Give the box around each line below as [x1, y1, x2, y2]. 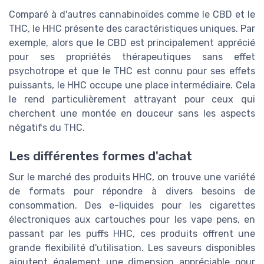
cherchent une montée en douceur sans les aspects [9, 107, 255, 119]
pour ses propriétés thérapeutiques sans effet [9, 51, 255, 62]
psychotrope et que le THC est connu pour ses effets [9, 65, 255, 77]
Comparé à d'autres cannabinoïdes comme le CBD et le [9, 8, 255, 20]
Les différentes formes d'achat [9, 149, 192, 164]
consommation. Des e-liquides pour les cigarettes [9, 200, 255, 212]
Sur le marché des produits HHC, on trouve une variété [9, 171, 255, 183]
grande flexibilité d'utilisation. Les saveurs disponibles [9, 242, 255, 254]
